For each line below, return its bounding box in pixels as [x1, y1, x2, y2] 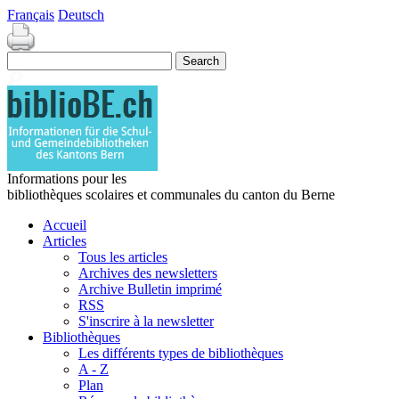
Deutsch [58, 7, 104, 22]
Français [7, 7, 54, 22]
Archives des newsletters [78, 265, 217, 281]
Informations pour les [7, 171, 126, 186]
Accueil [43, 217, 86, 232]
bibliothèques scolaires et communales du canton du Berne [7, 187, 335, 202]
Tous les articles [78, 249, 167, 265]
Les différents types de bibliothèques [78, 346, 283, 361]
